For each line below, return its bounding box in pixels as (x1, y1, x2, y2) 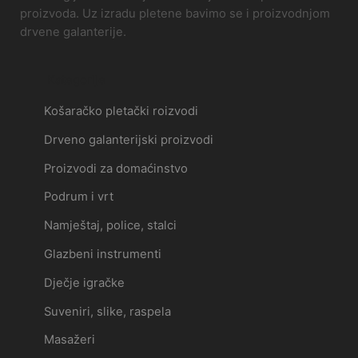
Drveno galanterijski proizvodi (43, 132, 213, 147)
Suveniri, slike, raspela (43, 304, 171, 319)
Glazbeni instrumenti (43, 247, 161, 261)
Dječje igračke (43, 275, 125, 290)
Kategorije (47, 73, 106, 88)
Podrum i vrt (43, 189, 113, 205)
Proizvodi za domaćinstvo (43, 161, 188, 176)
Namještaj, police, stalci (43, 218, 177, 233)
